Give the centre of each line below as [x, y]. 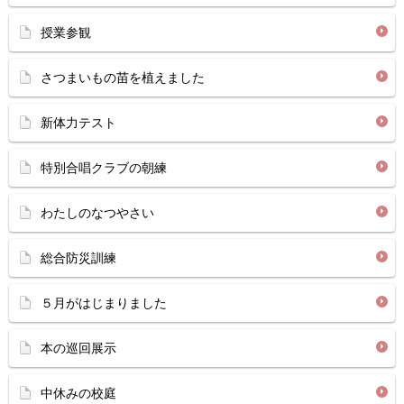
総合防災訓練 [78, 258]
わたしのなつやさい [97, 213]
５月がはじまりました [104, 303]
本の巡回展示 [78, 348]
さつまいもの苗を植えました [123, 78]
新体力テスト [78, 123]
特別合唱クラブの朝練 [104, 168]
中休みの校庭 [78, 393]
